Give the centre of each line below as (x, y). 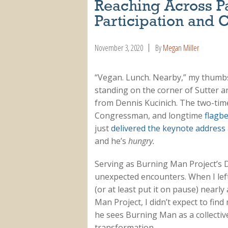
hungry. (141, 141)
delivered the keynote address (168, 129)
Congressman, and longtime (149, 116)
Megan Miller (181, 48)
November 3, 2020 (119, 48)
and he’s (111, 141)
